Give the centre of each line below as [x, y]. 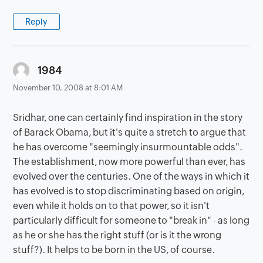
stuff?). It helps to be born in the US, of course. [114, 250]
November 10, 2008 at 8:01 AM [68, 88]
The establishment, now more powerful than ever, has [129, 162]
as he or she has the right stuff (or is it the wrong [117, 235]
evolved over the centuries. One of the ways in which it [131, 177]
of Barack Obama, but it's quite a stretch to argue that [130, 133]
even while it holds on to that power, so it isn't [112, 206]
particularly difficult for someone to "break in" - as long [131, 221]
